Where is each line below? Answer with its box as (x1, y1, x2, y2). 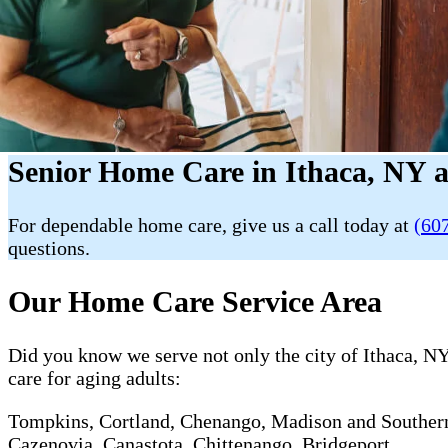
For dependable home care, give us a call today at (8, 213, 414, 236)
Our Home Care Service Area (8, 284, 382, 318)
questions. (8, 236, 90, 259)
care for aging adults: (8, 366, 181, 389)
